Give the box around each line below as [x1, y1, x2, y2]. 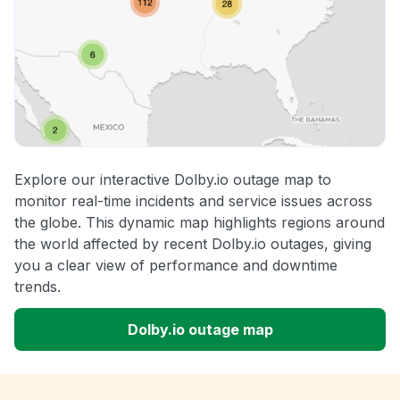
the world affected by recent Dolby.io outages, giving [14, 235, 371, 254]
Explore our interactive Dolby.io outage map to [14, 171, 331, 189]
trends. [14, 278, 61, 296]
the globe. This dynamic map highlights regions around [14, 213, 385, 232]
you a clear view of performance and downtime [14, 256, 337, 275]
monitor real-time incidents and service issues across [14, 192, 372, 211]
